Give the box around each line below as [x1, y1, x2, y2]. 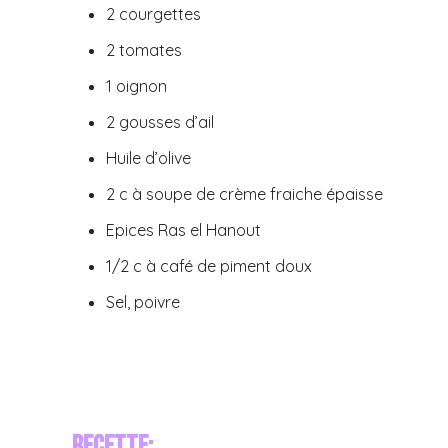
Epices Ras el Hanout [106, 219, 261, 240]
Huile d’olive [106, 147, 191, 168]
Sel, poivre [106, 291, 180, 312]
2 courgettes [106, 3, 201, 24]
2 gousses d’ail [106, 111, 214, 132]
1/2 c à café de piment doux [106, 255, 312, 276]
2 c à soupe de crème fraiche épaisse [106, 183, 383, 204]
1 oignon [106, 75, 167, 96]
